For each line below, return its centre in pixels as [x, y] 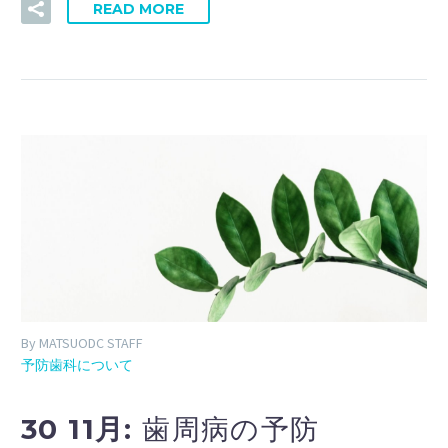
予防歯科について [77, 365]
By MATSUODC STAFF [82, 343]
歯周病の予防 [231, 429]
